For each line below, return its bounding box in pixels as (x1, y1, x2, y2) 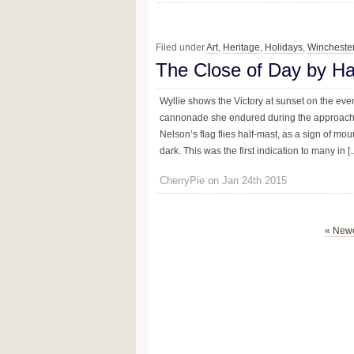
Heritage (223, 41, 260, 53)
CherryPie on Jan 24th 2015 (160, 175, 287, 187)
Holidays (265, 41, 303, 53)
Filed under (156, 41, 206, 53)
